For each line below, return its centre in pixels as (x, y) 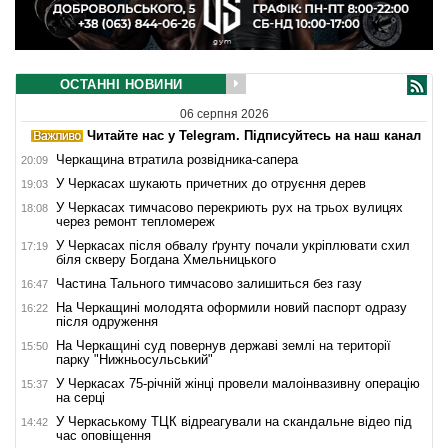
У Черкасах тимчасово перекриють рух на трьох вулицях (229, 207)
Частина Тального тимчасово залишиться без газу (209, 283)
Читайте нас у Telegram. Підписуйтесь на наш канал (252, 135)
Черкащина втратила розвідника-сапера (177, 159)
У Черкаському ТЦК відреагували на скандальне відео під (234, 421)
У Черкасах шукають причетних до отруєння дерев (211, 183)
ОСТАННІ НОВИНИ (121, 85)
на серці (80, 397)
